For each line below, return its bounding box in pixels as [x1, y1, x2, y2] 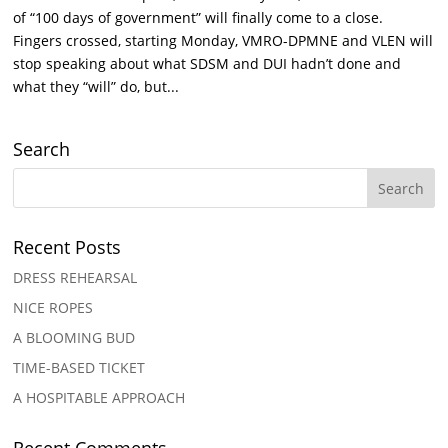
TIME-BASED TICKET [13, 358, 146, 378]
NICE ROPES [13, 298, 94, 318]
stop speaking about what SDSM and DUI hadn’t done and [13, 54, 402, 74]
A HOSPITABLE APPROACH [13, 388, 186, 408]
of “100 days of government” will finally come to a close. [13, 8, 384, 28]
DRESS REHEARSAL [13, 268, 138, 288]
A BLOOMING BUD [13, 328, 136, 348]
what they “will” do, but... [13, 77, 180, 97]
